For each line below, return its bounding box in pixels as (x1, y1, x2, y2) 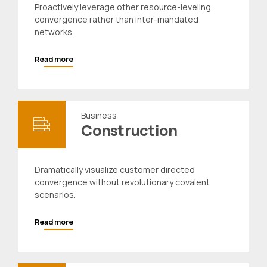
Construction (81, 120, 178, 141)
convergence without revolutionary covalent (35, 176, 210, 188)
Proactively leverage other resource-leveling (35, 1, 211, 13)
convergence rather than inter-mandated (35, 14, 198, 26)
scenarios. (35, 189, 76, 201)
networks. (35, 26, 74, 38)
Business (81, 110, 117, 122)
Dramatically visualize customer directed (35, 164, 195, 176)
